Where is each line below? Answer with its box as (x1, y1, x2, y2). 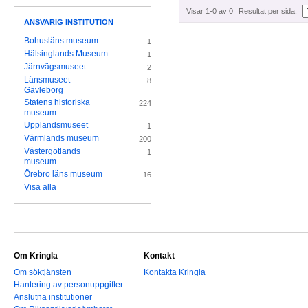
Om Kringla (14, 251, 58, 261)
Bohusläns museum (24, 36, 98, 46)
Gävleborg (24, 85, 63, 96)
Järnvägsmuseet (24, 62, 86, 72)
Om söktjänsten (14, 267, 71, 278)
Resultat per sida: (239, 7, 297, 16)
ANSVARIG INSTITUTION (24, 18, 113, 27)
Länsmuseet (24, 75, 70, 85)
